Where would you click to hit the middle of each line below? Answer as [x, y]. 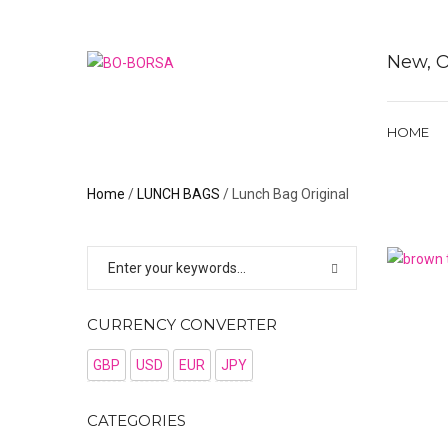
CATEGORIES [136, 420]
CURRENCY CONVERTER [182, 324]
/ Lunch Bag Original [284, 194]
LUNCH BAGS [178, 194]
